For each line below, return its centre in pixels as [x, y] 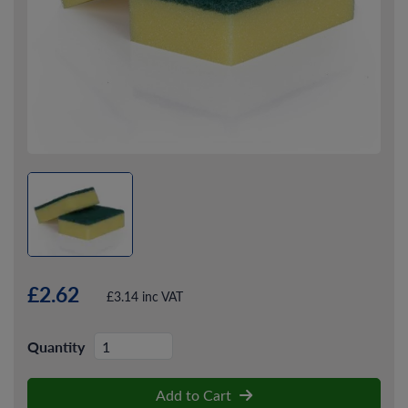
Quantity [56, 346]
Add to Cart [195, 395]
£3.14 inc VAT [145, 296]
